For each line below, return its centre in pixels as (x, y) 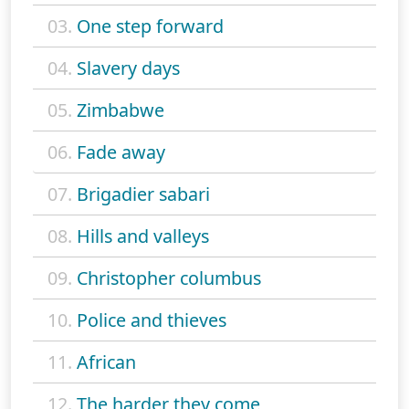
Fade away (121, 152)
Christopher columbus (169, 278)
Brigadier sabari (143, 194)
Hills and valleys (143, 236)
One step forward (150, 26)
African (106, 362)
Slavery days (128, 68)
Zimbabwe (121, 110)
